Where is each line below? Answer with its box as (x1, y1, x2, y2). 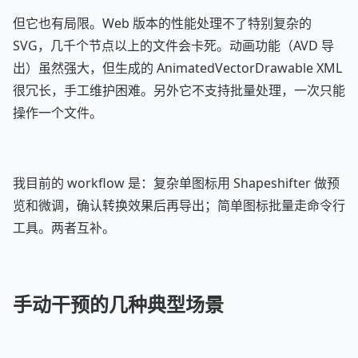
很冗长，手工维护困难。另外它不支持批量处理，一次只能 (13, 82, 345, 99)
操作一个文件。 (13, 104, 102, 121)
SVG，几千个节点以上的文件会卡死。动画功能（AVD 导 (13, 37, 334, 54)
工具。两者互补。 (13, 219, 115, 237)
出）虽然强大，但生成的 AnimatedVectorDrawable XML (13, 59, 342, 77)
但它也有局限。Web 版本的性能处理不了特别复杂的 (13, 14, 312, 32)
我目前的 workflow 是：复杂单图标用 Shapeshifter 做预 (13, 174, 340, 192)
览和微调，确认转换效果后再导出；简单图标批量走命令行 (13, 197, 345, 214)
